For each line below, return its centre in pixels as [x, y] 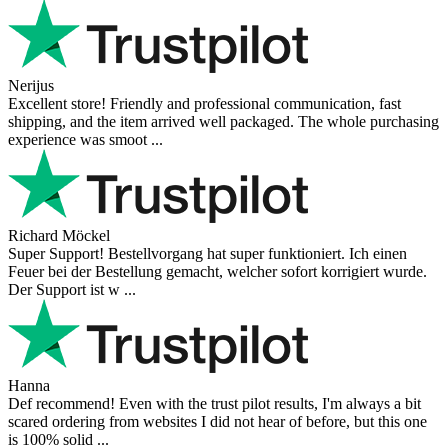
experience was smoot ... [85, 139]
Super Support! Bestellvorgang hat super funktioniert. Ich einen [207, 253]
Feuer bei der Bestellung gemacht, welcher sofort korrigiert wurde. [217, 271]
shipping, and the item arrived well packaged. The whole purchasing [223, 121]
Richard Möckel [59, 235]
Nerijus [31, 85]
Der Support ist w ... [72, 289]
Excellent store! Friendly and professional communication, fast [204, 103]
